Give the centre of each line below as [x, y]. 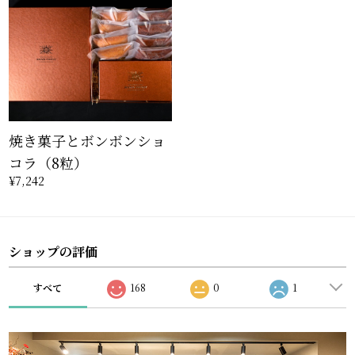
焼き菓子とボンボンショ [87, 141]
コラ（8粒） [48, 163]
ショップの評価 [53, 251]
